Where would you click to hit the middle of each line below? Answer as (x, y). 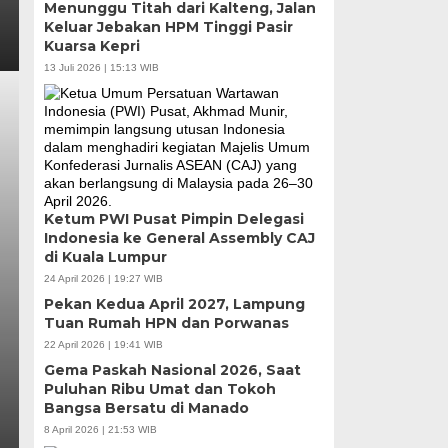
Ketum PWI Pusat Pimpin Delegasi (173, 218)
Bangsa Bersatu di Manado (146, 407)
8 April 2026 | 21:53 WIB (100, 429)
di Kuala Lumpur (105, 256)
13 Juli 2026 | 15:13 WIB (101, 67)
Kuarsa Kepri (91, 45)
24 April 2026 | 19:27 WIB (103, 278)
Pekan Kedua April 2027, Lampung (174, 303)
